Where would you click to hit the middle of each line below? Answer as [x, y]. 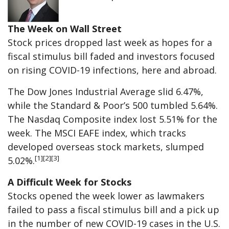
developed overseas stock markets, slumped [106, 146]
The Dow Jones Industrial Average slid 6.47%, [106, 91]
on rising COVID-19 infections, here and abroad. [112, 70]
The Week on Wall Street [71, 28]
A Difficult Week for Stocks [70, 182]
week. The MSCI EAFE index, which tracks [97, 133]
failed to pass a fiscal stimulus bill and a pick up [113, 209]
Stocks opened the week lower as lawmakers [106, 196]
